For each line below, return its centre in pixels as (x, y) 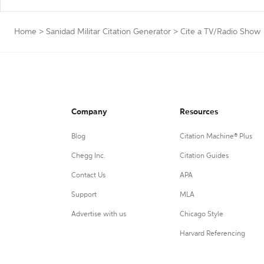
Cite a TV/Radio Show (220, 32)
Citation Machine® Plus (216, 137)
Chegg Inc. (88, 156)
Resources (199, 112)
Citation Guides (204, 156)
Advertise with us (99, 214)
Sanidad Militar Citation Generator (108, 32)
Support (84, 195)
